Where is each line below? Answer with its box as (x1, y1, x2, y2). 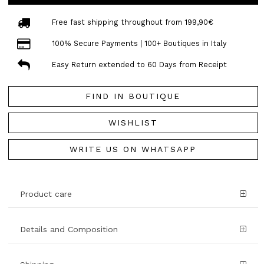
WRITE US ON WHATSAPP (70, 144, 197, 154)
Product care (20, 189, 72, 199)
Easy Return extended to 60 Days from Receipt (51, 60, 227, 70)
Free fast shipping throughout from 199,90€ (51, 18, 213, 27)
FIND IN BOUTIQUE (85, 91, 181, 101)
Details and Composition (20, 224, 118, 234)
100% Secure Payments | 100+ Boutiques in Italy (51, 39, 227, 48)
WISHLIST (108, 117, 158, 127)
